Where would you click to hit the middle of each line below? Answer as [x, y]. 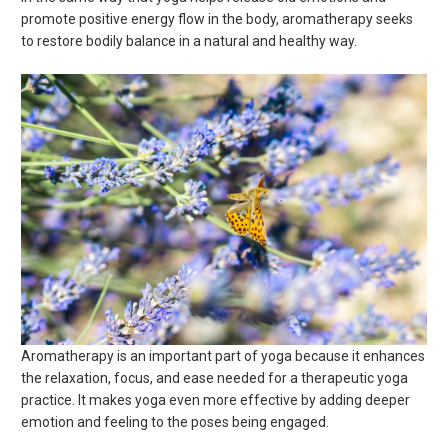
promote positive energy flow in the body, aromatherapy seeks [217, 19]
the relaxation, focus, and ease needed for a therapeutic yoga [215, 377]
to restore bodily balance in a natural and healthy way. [189, 41]
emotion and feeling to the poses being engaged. [175, 421]
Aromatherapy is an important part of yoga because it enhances [223, 355]
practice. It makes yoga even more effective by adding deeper [216, 399]
